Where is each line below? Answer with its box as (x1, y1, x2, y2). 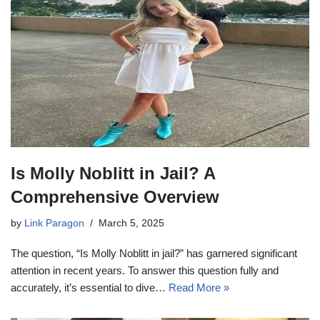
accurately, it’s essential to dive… (11, 281, 169, 294)
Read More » (169, 281, 229, 294)
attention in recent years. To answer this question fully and (11, 264, 279, 277)
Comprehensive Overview (11, 187, 219, 207)
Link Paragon (24, 218, 84, 229)
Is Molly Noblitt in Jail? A (11, 164, 215, 184)
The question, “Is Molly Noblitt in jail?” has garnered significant (11, 247, 297, 260)
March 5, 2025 (99, 218, 164, 229)
